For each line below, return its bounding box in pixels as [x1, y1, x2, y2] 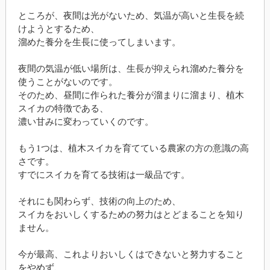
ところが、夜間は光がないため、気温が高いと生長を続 [17, 10, 244, 20]
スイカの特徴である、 [17, 103, 108, 113]
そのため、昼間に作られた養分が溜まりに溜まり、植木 [17, 90, 244, 100]
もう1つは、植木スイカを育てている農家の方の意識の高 [17, 143, 249, 153]
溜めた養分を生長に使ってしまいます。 [17, 37, 181, 47]
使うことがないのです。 [17, 77, 118, 87]
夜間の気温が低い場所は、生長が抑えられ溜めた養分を [17, 63, 244, 74]
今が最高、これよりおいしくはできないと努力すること [17, 249, 244, 259]
